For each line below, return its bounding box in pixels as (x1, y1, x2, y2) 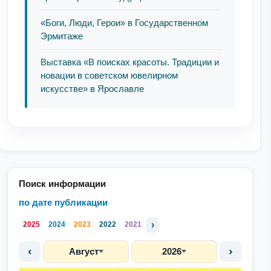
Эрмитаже (41, 30, 83, 41)
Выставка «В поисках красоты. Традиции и (41, 56, 219, 67)
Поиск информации (19, 178, 106, 189)
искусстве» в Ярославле (41, 83, 144, 94)
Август (68, 246, 99, 256)
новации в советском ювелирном (41, 70, 178, 80)
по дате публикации (19, 197, 108, 207)
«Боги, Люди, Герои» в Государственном (41, 17, 208, 28)
